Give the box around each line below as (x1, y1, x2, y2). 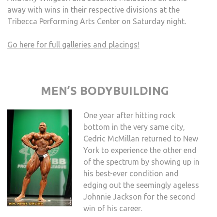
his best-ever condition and (83, 169, 179, 178)
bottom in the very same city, (83, 123, 185, 132)
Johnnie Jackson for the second (83, 192, 195, 201)
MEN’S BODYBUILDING (41, 84, 169, 98)
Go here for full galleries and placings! (7, 40, 139, 49)
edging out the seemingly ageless (83, 181, 199, 190)
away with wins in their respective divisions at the (7, 5, 180, 15)
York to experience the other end (83, 146, 197, 155)
